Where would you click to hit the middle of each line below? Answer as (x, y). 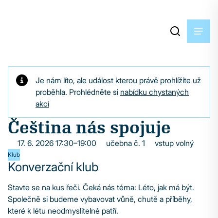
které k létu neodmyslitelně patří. (63, 211)
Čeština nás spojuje (89, 127)
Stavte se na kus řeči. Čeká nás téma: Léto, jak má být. (101, 187)
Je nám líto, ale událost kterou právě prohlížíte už (118, 80)
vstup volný (174, 143)
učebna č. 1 (126, 143)
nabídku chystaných (154, 92)
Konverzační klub (53, 167)
